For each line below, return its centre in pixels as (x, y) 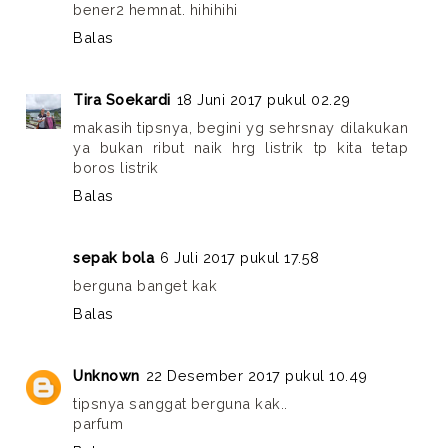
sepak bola (113, 257)
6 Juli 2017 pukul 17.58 (240, 257)
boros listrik (116, 167)
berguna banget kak (145, 285)
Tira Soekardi (122, 99)
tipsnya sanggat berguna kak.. (180, 403)
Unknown (106, 375)
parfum (98, 423)
